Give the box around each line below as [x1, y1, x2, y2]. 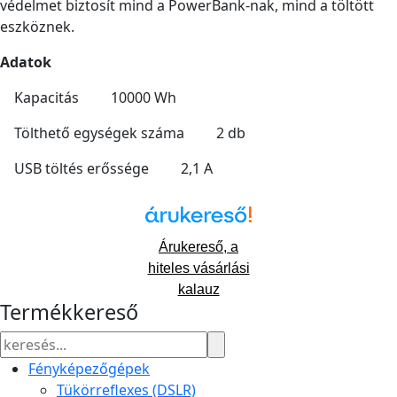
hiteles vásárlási [147, 261, 250, 276]
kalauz [177, 282, 220, 298]
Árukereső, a [159, 239, 238, 255]
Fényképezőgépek [28, 359, 150, 379]
